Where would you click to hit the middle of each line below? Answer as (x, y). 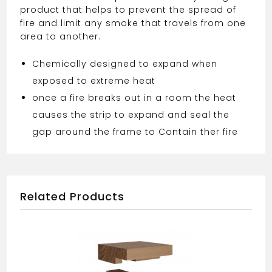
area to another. (61, 36)
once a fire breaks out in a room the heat (134, 98)
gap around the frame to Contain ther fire (135, 132)
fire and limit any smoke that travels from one (133, 23)
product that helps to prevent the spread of (128, 10)
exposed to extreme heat (94, 81)
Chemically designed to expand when (125, 64)
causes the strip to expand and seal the (131, 115)
